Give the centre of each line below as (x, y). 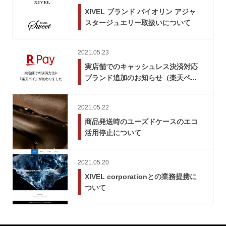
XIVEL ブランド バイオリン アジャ (140, 11)
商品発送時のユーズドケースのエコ (141, 121)
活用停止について (113, 132)
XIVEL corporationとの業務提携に (140, 176)
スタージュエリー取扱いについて (137, 22)
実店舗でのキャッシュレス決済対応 (141, 66)
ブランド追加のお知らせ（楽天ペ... (140, 77)
